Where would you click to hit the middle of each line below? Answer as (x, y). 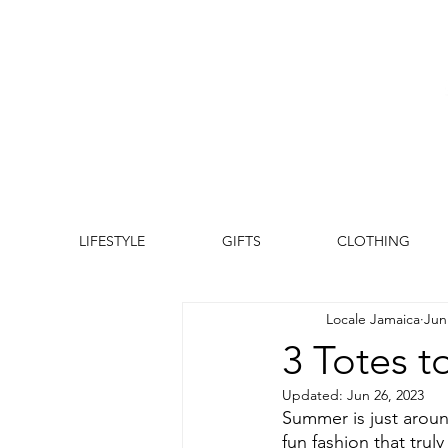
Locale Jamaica (373, 318)
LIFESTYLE (111, 241)
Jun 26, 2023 (385, 395)
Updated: (314, 395)
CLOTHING (373, 241)
